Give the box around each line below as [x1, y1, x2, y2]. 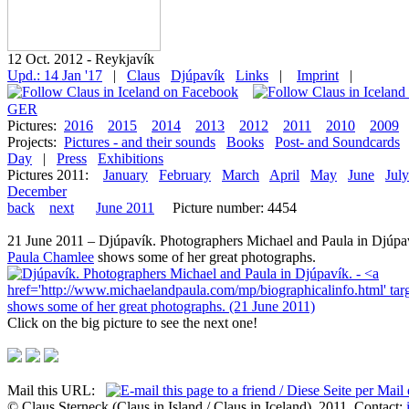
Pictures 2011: [7, 167, 89, 183]
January [103, 167, 148, 183]
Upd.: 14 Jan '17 [7, 68, 102, 83]
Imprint [297, 68, 339, 83]
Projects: [7, 134, 64, 150]
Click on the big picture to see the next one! [7, 315, 257, 330]
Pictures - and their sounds [64, 134, 215, 150]
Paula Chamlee [7, 249, 94, 265]
